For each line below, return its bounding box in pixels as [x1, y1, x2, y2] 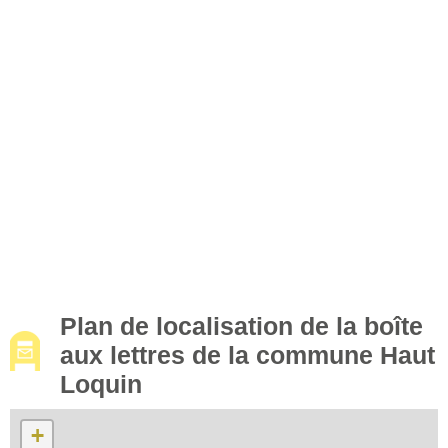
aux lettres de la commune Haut [60, 340, 435, 369]
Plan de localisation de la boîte [60, 311, 423, 340]
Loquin [60, 369, 142, 398]
